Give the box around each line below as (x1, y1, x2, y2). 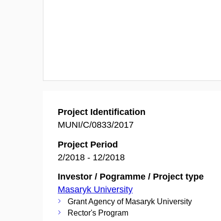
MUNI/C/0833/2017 (58, 120, 134, 130)
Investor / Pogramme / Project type (58, 172, 204, 182)
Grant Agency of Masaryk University (68, 197, 192, 206)
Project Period (58, 139, 118, 149)
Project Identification (58, 107, 146, 117)
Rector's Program (68, 209, 128, 217)
